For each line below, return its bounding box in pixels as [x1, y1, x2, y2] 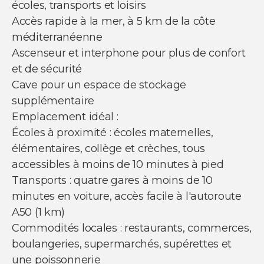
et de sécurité [12, 62, 82, 75]
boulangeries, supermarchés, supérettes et [12, 237, 232, 250]
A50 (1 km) [12, 205, 65, 219]
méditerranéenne [12, 30, 103, 44]
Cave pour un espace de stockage [12, 78, 187, 91]
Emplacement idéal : [12, 110, 118, 123]
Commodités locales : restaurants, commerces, [12, 221, 252, 235]
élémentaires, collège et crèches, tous [12, 141, 206, 155]
